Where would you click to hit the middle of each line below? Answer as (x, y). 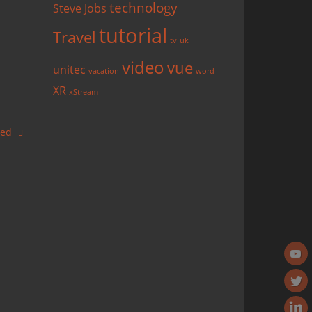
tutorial (133, 36)
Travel (75, 37)
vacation (104, 71)
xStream (84, 92)
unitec (69, 70)
